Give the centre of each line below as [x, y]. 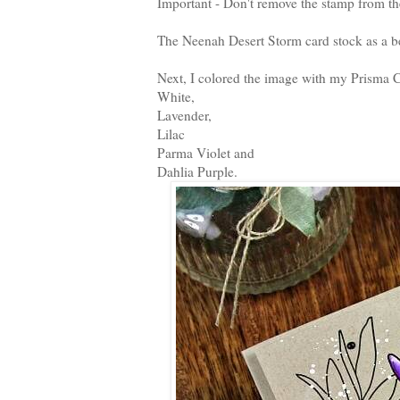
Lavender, [184, 115]
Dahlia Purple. [197, 171]
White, [176, 96]
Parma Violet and [206, 152]
